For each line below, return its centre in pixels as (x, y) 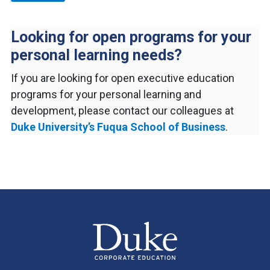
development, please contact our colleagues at (122, 111)
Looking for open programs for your (131, 37)
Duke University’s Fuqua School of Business (118, 127)
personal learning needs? (96, 55)
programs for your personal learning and (106, 95)
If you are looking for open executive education (123, 78)
